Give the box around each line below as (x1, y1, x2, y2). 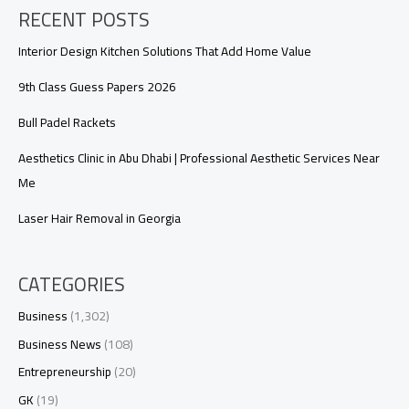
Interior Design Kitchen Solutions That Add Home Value (18, 39, 311, 64)
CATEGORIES (18, 267, 125, 303)
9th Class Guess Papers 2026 (18, 75, 176, 100)
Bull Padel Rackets (18, 110, 116, 135)
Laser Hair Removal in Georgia (18, 206, 181, 231)
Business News (18, 331, 101, 356)
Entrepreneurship (18, 360, 111, 384)
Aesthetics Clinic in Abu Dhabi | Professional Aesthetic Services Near (18, 146, 380, 171)
